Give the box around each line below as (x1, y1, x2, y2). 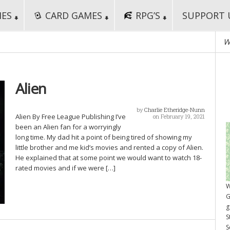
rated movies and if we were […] (15, 163, 116, 172)
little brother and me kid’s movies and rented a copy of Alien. (15, 143, 203, 152)
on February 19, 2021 (153, 112, 205, 120)
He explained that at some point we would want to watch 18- (15, 153, 202, 162)
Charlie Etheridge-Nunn (144, 106, 205, 113)
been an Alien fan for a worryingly (15, 122, 121, 131)
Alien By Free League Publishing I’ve (15, 112, 126, 121)
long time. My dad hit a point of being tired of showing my (15, 132, 192, 142)
